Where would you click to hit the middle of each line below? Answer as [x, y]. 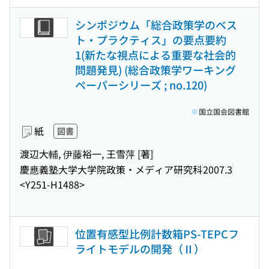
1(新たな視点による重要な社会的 [156, 55]
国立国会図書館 [224, 111]
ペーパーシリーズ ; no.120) [141, 85]
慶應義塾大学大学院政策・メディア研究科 [111, 169]
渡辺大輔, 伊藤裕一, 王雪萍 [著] [86, 153]
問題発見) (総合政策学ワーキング [156, 70]
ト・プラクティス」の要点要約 [151, 40]
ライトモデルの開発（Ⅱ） [140, 249]
